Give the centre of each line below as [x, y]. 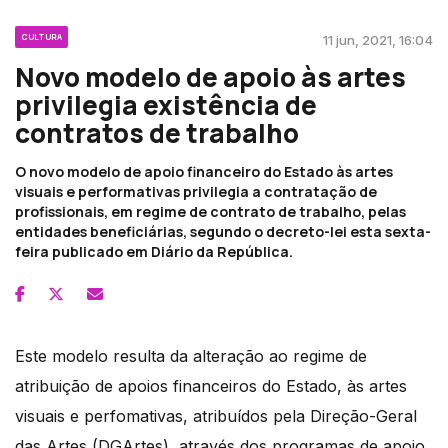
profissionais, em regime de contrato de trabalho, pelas [210, 212]
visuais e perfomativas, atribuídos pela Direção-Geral [216, 416]
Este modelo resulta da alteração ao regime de [191, 356]
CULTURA [41, 37]
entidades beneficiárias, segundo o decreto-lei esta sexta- [223, 232]
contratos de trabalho [157, 133]
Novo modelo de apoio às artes [210, 77]
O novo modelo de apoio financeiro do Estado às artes [204, 172]
